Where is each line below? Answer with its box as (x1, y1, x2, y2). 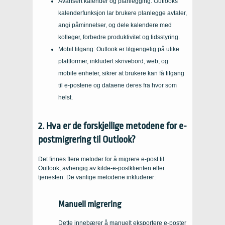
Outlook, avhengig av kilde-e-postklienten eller (38, 164, 165, 172)
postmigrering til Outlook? (38, 134, 136, 145)
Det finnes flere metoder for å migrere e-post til (38, 155, 164, 163)
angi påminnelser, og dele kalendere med (58, 21, 172, 29)
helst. (58, 93, 73, 101)
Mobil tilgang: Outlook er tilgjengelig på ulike (58, 45, 179, 53)
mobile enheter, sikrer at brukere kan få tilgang (58, 69, 184, 77)
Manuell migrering (58, 199, 122, 209)
